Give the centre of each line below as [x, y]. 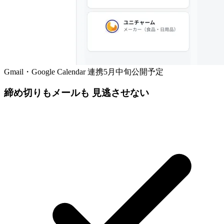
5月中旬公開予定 [133, 71]
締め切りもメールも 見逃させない [76, 93]
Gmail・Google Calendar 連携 [54, 71]
